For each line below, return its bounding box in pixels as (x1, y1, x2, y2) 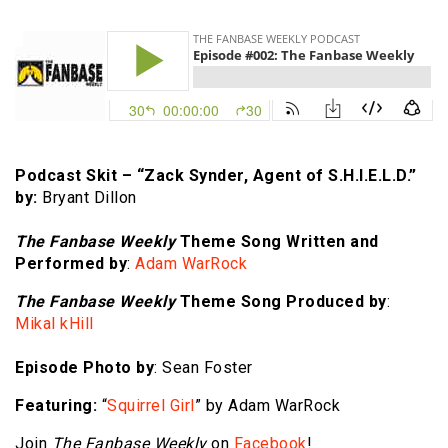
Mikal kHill (15, 314, 94, 334)
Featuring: (15, 396, 97, 416)
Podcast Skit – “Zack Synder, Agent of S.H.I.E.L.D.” (15, 166, 417, 186)
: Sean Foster (154, 358, 253, 378)
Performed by (15, 254, 127, 274)
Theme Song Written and (175, 232, 379, 252)
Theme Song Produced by (175, 292, 387, 312)
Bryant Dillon (42, 188, 137, 208)
